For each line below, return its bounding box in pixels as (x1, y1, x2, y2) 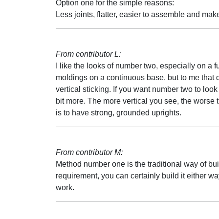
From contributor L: (56, 50, 121, 58)
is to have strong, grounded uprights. (56, 109, 181, 117)
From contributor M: (56, 148, 123, 156)
